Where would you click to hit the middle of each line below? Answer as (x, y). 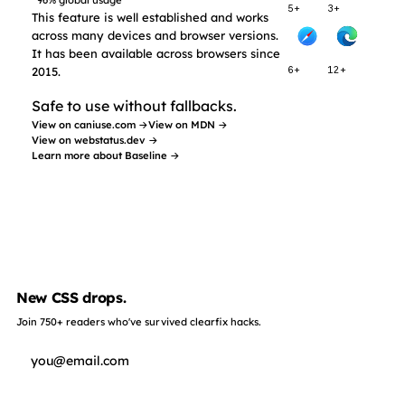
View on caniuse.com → (90, 125)
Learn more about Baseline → (106, 156)
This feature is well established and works (151, 18)
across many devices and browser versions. (155, 36)
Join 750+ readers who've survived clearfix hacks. (139, 322)
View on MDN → (188, 125)
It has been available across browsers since (156, 54)
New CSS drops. (71, 298)
